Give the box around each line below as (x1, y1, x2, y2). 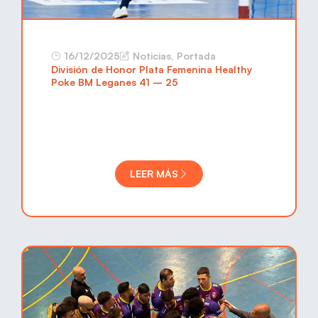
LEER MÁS (130, 168, 178, 180)
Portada (177, 50, 216, 62)
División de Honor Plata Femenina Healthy (51, 63, 252, 75)
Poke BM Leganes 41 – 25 (51, 76, 178, 88)
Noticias (133, 50, 171, 62)
